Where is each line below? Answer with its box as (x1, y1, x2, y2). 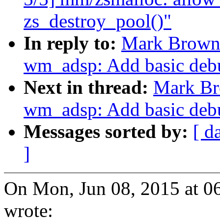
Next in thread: (24, 77, 153, 98)
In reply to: (24, 32, 121, 54)
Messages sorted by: (24, 121, 193, 142)
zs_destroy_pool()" (24, 10, 171, 32)
